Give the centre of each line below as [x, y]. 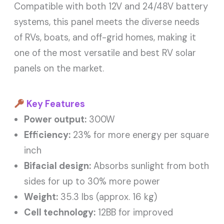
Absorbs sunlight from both [150, 166]
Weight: [41, 197]
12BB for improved [134, 213]
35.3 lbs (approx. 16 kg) [108, 197]
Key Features [54, 104]
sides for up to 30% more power [92, 182]
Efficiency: [47, 135]
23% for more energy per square [140, 135]
